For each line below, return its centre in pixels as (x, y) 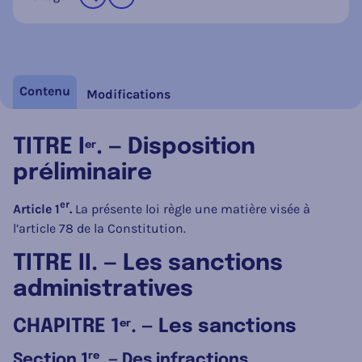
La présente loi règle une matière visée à (191, 208)
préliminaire (82, 173)
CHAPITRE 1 (66, 326)
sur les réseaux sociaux (160, 20)
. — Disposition (176, 147)
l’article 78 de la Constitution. (99, 228)
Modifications (128, 94)
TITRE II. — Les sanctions (148, 263)
